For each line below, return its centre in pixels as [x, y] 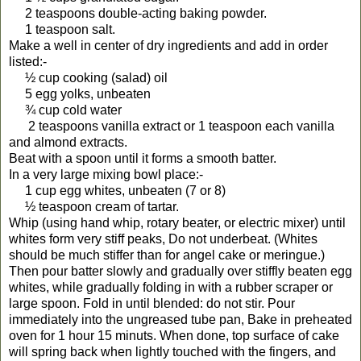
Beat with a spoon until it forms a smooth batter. [143, 158]
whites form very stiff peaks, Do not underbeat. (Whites [163, 239]
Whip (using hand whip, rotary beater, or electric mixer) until [177, 222]
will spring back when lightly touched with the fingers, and [172, 351]
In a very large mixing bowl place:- [106, 174]
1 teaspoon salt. [62, 29]
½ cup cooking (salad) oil [88, 77]
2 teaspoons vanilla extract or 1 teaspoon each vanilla [172, 126]
